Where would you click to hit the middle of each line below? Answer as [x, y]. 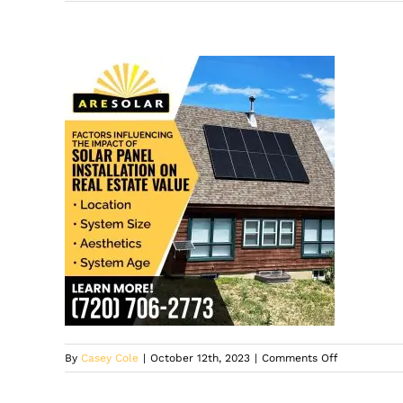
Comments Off [300, 358]
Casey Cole [110, 358]
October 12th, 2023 [200, 358]
